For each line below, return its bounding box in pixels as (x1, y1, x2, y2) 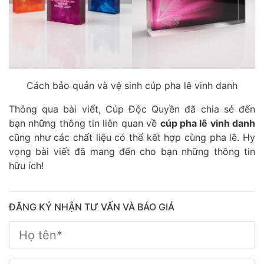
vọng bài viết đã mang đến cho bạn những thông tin (9, 146, 255, 157)
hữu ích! (9, 160, 44, 171)
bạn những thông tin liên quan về (9, 117, 160, 129)
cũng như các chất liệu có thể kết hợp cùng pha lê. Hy (9, 131, 255, 143)
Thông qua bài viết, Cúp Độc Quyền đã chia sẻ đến (9, 103, 255, 115)
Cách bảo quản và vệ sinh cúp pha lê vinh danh (27, 80, 237, 91)
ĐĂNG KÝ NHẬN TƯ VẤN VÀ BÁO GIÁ (9, 201, 174, 213)
